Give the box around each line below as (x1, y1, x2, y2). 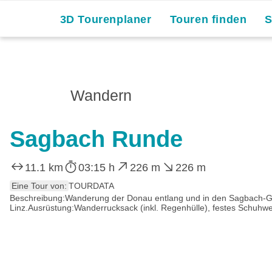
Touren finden (169, 13, 247, 25)
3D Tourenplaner (59, 13, 152, 25)
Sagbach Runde (10, 126, 183, 152)
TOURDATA (69, 180, 114, 191)
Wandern (70, 87, 132, 104)
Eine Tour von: (12, 180, 67, 191)
